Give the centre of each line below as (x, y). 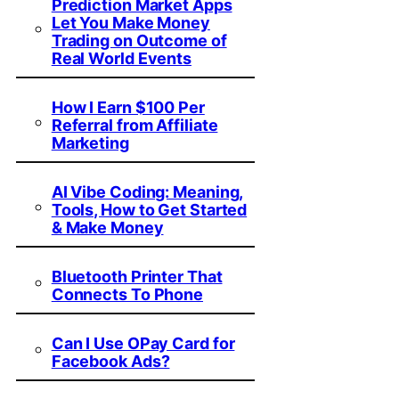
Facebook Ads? (110, 361)
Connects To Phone (127, 294)
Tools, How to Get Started (149, 209)
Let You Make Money (130, 22)
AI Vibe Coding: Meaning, (147, 191)
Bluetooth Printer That (137, 276)
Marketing (90, 142)
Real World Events (122, 58)
